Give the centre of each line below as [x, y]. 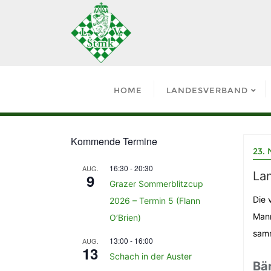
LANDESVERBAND [207, 90]
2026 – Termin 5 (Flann [155, 201]
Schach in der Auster [151, 256]
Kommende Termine [114, 141]
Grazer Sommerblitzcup [156, 184]
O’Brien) [125, 217]
